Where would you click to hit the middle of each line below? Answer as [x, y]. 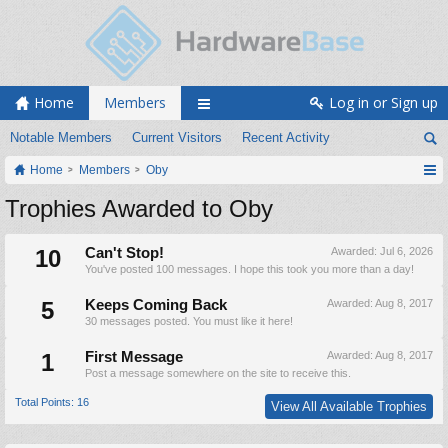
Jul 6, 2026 [406, 251]
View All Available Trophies [349, 406]
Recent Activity [286, 137]
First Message [134, 357]
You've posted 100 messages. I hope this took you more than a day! [249, 269]
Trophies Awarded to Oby [139, 208]
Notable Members [61, 137]
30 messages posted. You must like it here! [189, 321]
